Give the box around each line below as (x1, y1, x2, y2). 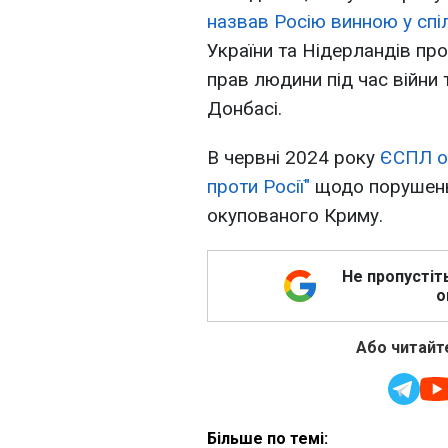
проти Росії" (207, 175, 310, 199)
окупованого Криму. (207, 204, 383, 228)
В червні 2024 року (207, 146, 380, 170)
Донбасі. (207, 97, 282, 121)
